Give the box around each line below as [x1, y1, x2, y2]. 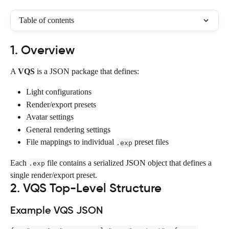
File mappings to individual [26, 138, 116, 147]
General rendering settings [26, 125, 110, 134]
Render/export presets [26, 100, 96, 109]
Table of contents [19, 16, 74, 25]
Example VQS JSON [10, 203, 103, 216]
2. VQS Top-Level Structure [10, 180, 162, 196]
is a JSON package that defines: [35, 67, 139, 76]
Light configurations [26, 87, 91, 97]
